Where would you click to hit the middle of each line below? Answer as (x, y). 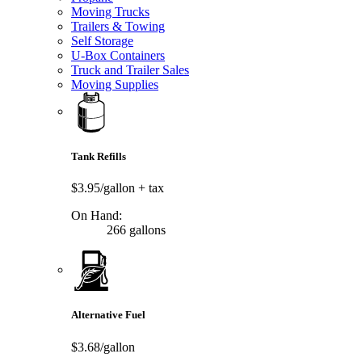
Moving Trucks (110, 11)
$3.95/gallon (105, 188)
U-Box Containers (118, 55)
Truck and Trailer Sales (130, 69)
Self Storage (102, 40)
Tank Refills (99, 157)
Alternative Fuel (108, 315)
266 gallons (135, 230)
